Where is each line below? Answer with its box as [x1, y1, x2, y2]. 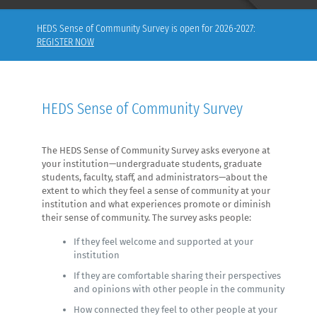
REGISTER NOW [36, 35, 94, 48]
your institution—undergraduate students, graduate [42, 158, 263, 169]
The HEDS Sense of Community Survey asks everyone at [42, 144, 271, 156]
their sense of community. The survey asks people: [42, 212, 252, 223]
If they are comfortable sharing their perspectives [74, 270, 282, 281]
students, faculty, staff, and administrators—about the [42, 171, 268, 183]
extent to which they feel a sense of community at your [42, 185, 271, 196]
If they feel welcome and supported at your [74, 236, 254, 247]
